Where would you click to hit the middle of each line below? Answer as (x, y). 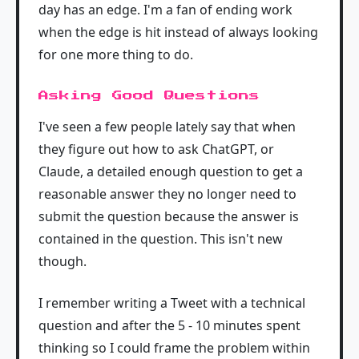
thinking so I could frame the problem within (174, 348)
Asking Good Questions (149, 96)
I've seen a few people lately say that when (167, 127)
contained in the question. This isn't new (161, 239)
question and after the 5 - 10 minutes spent (169, 325)
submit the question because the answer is (169, 216)
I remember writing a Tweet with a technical (172, 303)
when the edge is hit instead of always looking (178, 32)
